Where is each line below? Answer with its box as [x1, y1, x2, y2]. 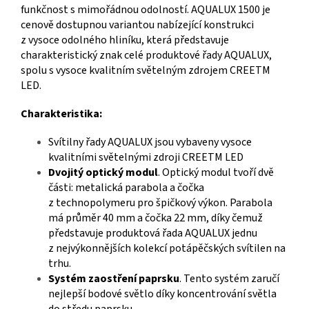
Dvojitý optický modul [48, 165, 158, 181]
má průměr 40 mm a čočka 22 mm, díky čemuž [48, 210, 263, 226]
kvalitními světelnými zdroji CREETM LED [48, 150, 243, 166]
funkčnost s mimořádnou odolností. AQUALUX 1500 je [21, 2, 270, 18]
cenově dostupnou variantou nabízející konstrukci [21, 17, 254, 33]
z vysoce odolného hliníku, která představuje [21, 32, 229, 48]
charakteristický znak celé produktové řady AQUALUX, [21, 48, 272, 63]
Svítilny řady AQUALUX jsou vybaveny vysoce [48, 134, 252, 150]
